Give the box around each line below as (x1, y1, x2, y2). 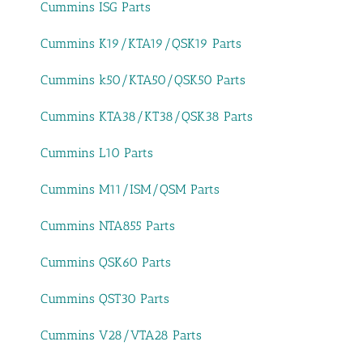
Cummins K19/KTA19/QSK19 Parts (41, 36, 241, 52)
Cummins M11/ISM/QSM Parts (41, 181, 220, 198)
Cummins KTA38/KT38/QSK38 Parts (41, 109, 253, 125)
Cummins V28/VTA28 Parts (41, 327, 202, 344)
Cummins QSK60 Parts (41, 254, 171, 271)
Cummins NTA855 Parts (41, 218, 175, 234)
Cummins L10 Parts (41, 145, 153, 161)
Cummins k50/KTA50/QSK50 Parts (41, 72, 246, 88)
